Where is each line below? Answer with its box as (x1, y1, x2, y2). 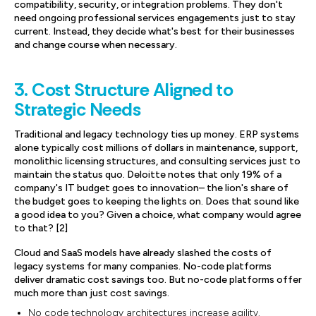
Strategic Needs (14, 97, 141, 121)
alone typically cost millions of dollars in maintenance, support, (14, 142, 298, 154)
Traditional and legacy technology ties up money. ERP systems (14, 128, 299, 140)
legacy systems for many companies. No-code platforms (14, 260, 272, 272)
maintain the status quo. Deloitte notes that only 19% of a (14, 169, 281, 181)
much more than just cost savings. (14, 287, 169, 299)
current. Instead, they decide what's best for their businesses (14, 25, 295, 37)
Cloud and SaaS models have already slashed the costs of (14, 247, 272, 259)
